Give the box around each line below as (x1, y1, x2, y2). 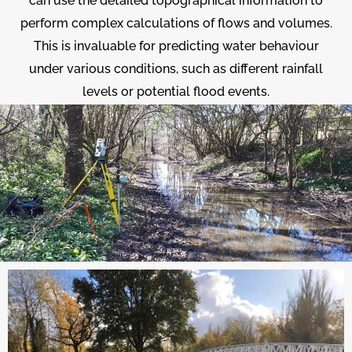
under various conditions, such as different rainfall (29, 61, 323, 77)
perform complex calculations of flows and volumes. (20, 16, 332, 31)
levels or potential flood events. (82, 84, 269, 100)
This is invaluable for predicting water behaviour (33, 38, 319, 54)
